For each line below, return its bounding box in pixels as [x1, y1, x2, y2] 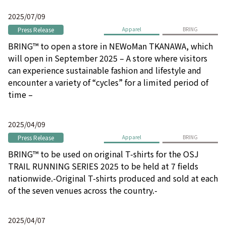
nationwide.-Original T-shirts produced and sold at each [8, 172, 218, 184]
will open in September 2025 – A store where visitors [8, 51, 207, 64]
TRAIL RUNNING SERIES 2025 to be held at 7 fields [8, 159, 198, 172]
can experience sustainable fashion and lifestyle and [8, 64, 201, 76]
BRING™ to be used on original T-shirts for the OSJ [8, 147, 199, 160]
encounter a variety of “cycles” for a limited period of [8, 76, 208, 88]
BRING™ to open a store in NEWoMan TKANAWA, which [8, 39, 213, 52]
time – [8, 88, 33, 100]
